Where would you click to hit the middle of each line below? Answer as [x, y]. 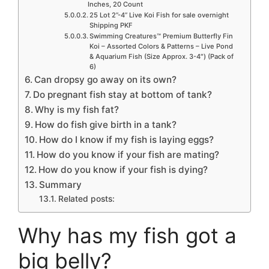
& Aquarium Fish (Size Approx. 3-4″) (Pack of [161, 56]
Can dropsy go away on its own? [106, 79]
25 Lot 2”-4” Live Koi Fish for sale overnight [159, 15]
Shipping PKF [111, 25]
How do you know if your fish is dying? [123, 169]
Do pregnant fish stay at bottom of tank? [123, 94]
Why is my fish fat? [77, 109]
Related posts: [86, 198]
